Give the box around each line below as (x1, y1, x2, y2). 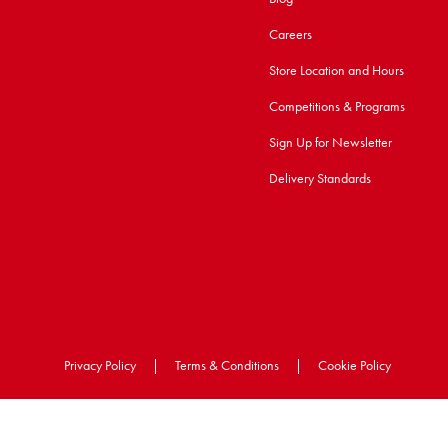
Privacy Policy (64, 356, 136, 374)
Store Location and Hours (268, 61, 404, 79)
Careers (268, 25, 312, 43)
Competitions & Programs (268, 97, 405, 115)
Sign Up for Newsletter (268, 133, 392, 151)
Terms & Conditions (175, 356, 279, 374)
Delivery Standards (268, 169, 371, 187)
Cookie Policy (318, 356, 391, 374)
